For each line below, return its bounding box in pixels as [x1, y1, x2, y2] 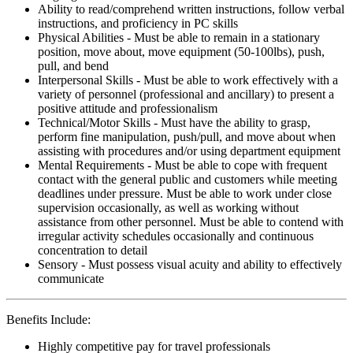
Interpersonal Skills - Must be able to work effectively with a [38, 72, 338, 87]
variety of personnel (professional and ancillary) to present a [38, 87, 334, 101]
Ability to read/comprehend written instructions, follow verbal [38, 2, 344, 16]
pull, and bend [38, 58, 109, 72]
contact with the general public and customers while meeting [38, 172, 337, 186]
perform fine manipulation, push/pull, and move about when [38, 129, 336, 143]
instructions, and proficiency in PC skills [38, 16, 238, 30]
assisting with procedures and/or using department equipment [38, 143, 340, 158]
